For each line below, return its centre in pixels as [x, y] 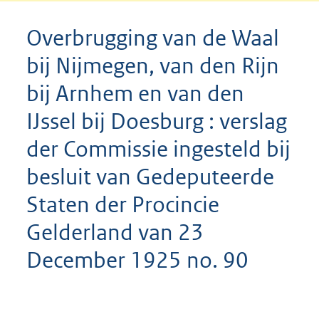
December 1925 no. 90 [137, 260]
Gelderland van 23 [115, 232]
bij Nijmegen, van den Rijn [153, 66]
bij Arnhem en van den [135, 93]
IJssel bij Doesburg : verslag [157, 121]
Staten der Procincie [123, 204]
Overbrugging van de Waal [153, 38]
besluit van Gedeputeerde [150, 177]
